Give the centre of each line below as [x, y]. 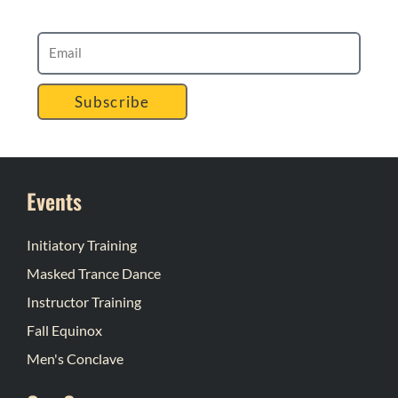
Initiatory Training [82, 244]
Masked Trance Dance [94, 273]
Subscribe [112, 101]
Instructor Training [84, 301]
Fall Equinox [64, 330]
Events [54, 200]
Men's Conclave [75, 358]
